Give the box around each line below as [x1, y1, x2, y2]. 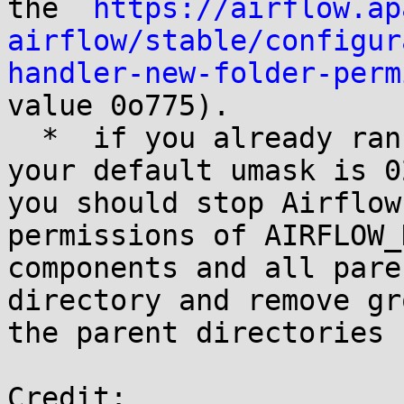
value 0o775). [7, 89, 230, 122]
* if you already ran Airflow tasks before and [7, 122, 41, 154]
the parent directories [7, 317, 384, 349]
